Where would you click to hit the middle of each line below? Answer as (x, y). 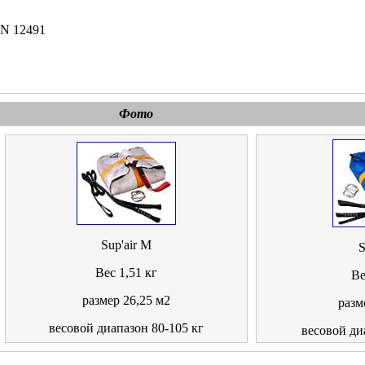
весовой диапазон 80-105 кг (126, 328)
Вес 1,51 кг (126, 273)
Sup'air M (126, 245)
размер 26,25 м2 (126, 300)
